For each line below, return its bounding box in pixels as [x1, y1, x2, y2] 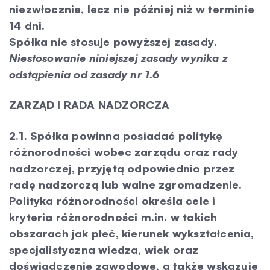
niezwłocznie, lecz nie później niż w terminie [9, 2, 255, 16]
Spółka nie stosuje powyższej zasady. [9, 35, 218, 48]
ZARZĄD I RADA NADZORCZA [9, 98, 170, 111]
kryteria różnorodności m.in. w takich [9, 210, 218, 224]
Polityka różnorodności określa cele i [9, 194, 216, 207]
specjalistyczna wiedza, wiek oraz [9, 243, 199, 256]
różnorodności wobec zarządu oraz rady [9, 145, 239, 159]
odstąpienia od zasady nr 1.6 [9, 67, 160, 81]
